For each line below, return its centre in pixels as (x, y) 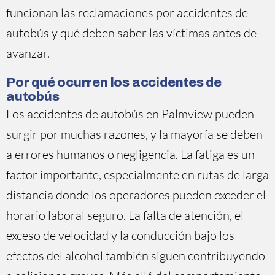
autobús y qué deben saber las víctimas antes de (131, 33)
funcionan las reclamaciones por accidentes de (127, 13)
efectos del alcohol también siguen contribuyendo (136, 256)
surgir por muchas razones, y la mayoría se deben (134, 134)
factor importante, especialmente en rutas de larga (137, 175)
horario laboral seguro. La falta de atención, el (125, 215)
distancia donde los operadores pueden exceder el (136, 195)
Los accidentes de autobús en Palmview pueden (130, 114)
